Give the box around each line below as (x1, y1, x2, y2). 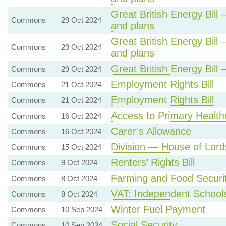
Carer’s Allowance (110, 126, 191, 137)
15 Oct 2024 (61, 143, 101, 151)
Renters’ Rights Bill (110, 157, 195, 168)
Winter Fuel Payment (110, 204, 205, 215)
